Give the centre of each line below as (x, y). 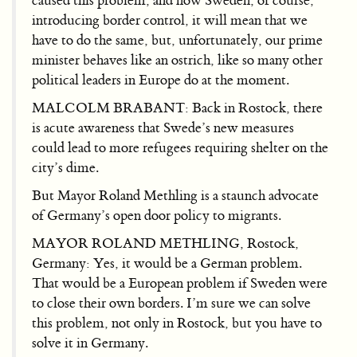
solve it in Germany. (90, 343)
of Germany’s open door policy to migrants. (157, 215)
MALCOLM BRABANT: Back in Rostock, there (177, 108)
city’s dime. (65, 167)
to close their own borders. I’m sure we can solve (171, 303)
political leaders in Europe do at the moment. (161, 80)
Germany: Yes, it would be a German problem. (167, 263)
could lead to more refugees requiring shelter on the (180, 147)
